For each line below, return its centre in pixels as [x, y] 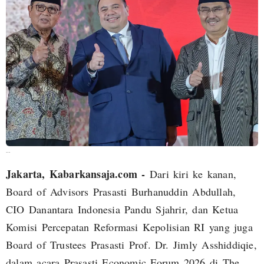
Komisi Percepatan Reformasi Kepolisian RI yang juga [132, 227]
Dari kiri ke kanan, [191, 174]
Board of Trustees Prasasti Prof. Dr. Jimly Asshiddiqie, [131, 245]
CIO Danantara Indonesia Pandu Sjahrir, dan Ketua [122, 209]
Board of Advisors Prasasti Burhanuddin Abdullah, [123, 192]
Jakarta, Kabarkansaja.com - [76, 174]
